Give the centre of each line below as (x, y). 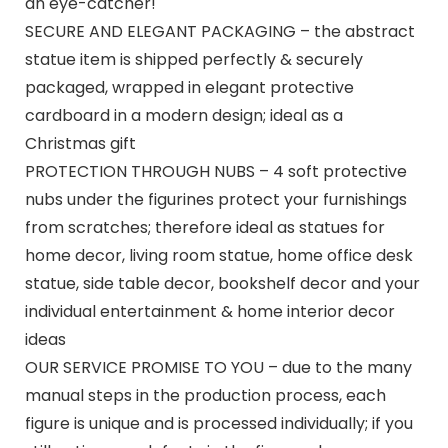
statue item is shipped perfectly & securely (193, 59)
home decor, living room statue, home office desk (218, 255)
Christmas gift (80, 143)
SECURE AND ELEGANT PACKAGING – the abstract (219, 31)
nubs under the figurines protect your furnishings (215, 199)
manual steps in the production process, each (205, 395)
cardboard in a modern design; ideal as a (183, 115)
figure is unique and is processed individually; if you (218, 423)
